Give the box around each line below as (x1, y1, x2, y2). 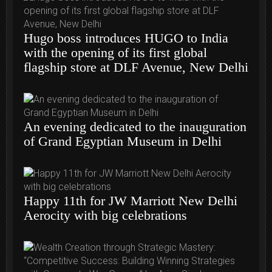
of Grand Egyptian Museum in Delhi (24, 134, 222, 149)
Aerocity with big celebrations (24, 208, 187, 223)
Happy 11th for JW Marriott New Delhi (24, 193, 237, 209)
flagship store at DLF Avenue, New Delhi (24, 59, 248, 75)
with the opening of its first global (24, 45, 207, 61)
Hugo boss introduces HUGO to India (24, 30, 228, 46)
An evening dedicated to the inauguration (24, 119, 246, 135)
